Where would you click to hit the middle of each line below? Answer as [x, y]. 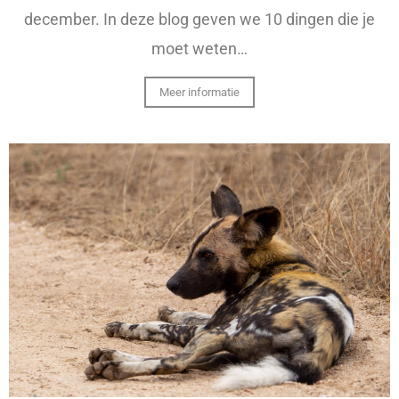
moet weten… [199, 49]
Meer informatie [199, 93]
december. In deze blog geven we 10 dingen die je [199, 20]
